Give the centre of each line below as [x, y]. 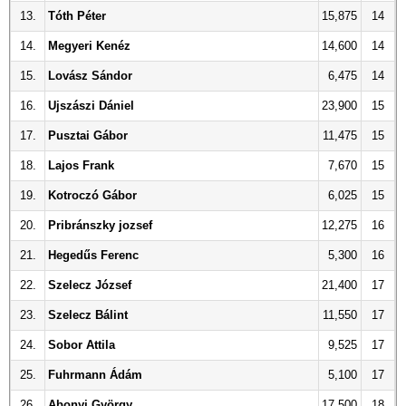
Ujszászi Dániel [91, 106]
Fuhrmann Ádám [95, 375]
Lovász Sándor [90, 76]
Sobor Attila [82, 345]
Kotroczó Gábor [92, 195]
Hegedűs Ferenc [93, 255]
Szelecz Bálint [88, 315]
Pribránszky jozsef [100, 225]
